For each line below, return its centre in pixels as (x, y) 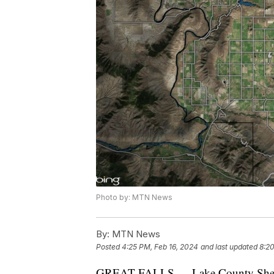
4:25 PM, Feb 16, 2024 (160, 247)
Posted (109, 247)
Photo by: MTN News (134, 198)
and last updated (229, 247)
